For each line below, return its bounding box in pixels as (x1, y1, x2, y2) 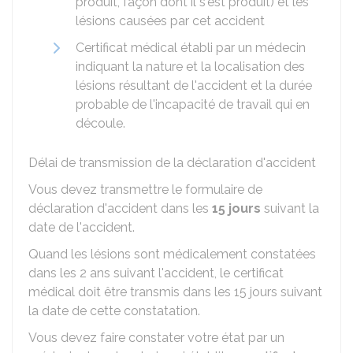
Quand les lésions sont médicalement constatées (28, 247, 316, 262)
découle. (76, 116, 125, 131)
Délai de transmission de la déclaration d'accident (28, 155, 316, 170)
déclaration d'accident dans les (28, 201, 212, 216)
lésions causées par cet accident (76, 13, 265, 28)
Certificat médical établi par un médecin (76, 40, 306, 55)
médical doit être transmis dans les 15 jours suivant (28, 284, 322, 299)
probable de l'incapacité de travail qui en (76, 97, 310, 112)
